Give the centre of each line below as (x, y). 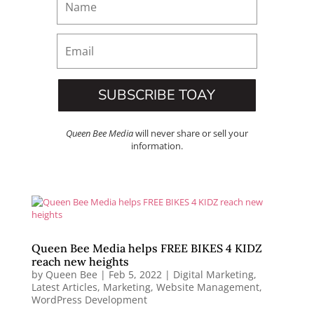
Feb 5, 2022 (135, 274)
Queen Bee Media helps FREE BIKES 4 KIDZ (146, 248)
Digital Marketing (213, 274)
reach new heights (80, 261)
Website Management (207, 287)
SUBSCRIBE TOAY (157, 95)
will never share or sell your (191, 133)
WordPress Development (89, 299)
